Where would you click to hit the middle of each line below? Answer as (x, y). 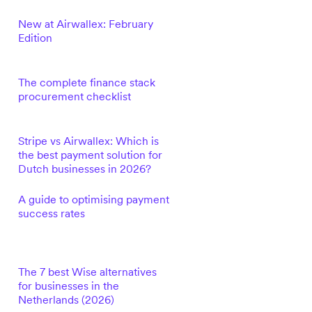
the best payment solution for (90, 155)
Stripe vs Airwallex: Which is (88, 141)
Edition (35, 38)
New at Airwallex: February (85, 24)
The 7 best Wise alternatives (87, 272)
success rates (51, 213)
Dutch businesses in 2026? (84, 169)
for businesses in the (68, 286)
